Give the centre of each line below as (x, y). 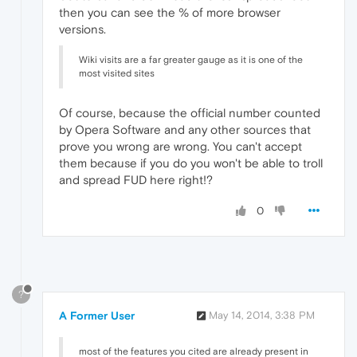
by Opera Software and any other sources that (185, 130)
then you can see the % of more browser (170, 13)
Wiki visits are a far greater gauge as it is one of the (191, 60)
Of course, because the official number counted (190, 113)
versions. (82, 29)
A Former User (97, 316)
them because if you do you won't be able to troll (191, 163)
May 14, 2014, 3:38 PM (262, 316)
